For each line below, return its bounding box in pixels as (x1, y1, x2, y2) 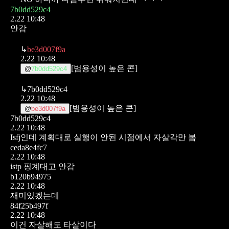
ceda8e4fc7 (10, 143, 47, 152)
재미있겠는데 (10, 191, 59, 200)
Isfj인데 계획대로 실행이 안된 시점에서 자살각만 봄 (10, 132, 196, 142)
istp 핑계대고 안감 (10, 162, 75, 171)
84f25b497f (10, 201, 48, 210)
